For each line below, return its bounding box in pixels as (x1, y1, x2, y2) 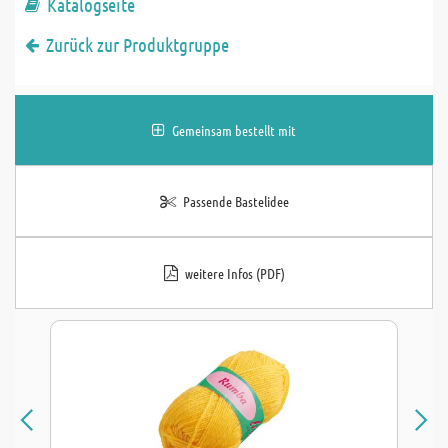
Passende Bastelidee (182, 192, 289, 210)
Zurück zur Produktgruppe (46, 33, 229, 56)
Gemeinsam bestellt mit (172, 121, 296, 139)
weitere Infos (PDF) (184, 264, 285, 282)
